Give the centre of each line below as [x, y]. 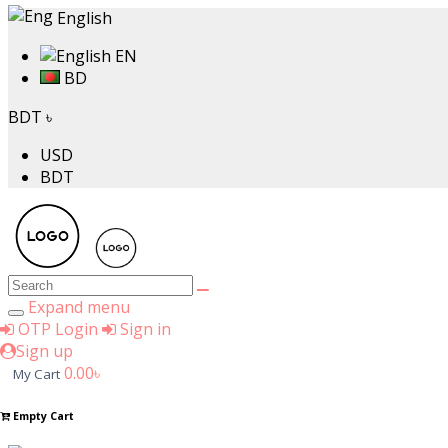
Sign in [143, 329]
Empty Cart [42, 415]
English [82, 18]
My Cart [36, 374]
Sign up [44, 351]
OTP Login [58, 329]
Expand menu [79, 307]
